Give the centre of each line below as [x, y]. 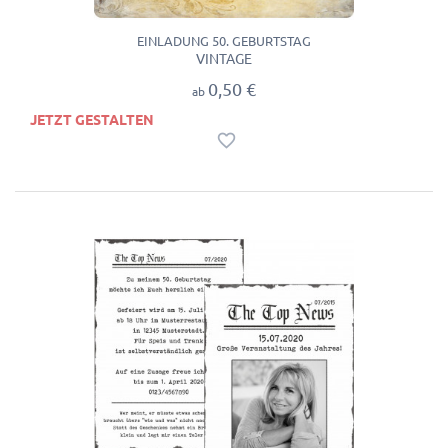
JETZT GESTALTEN [92, 119]
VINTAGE [224, 59]
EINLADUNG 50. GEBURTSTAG [224, 41]
